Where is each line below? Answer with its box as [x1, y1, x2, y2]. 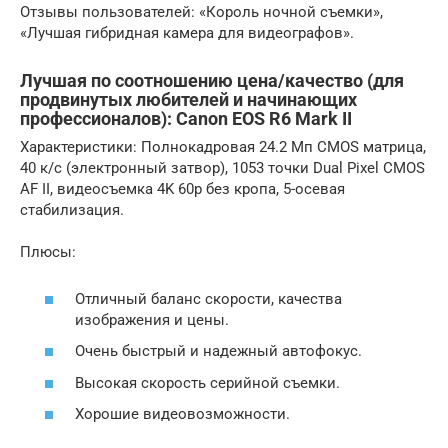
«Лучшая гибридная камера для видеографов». [20, 24, 354, 42]
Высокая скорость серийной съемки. [75, 373, 340, 392]
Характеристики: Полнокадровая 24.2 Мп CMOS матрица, [20, 138, 426, 156]
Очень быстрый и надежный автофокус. [75, 342, 362, 360]
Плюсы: [20, 243, 76, 261]
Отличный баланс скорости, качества [75, 289, 342, 308]
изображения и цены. [75, 310, 229, 329]
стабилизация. [20, 201, 124, 219]
